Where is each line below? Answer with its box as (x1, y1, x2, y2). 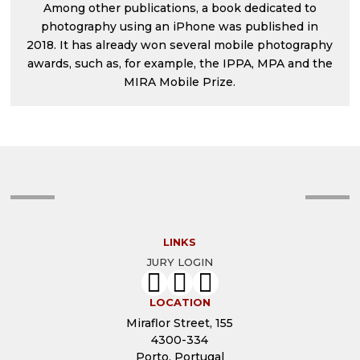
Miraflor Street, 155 (126, 316, 234, 330)
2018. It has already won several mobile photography (27, 38, 333, 52)
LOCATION (149, 296, 211, 309)
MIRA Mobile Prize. (124, 75, 236, 89)
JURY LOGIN (146, 256, 213, 268)
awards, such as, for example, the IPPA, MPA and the (27, 56, 333, 71)
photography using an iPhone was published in (41, 19, 319, 34)
